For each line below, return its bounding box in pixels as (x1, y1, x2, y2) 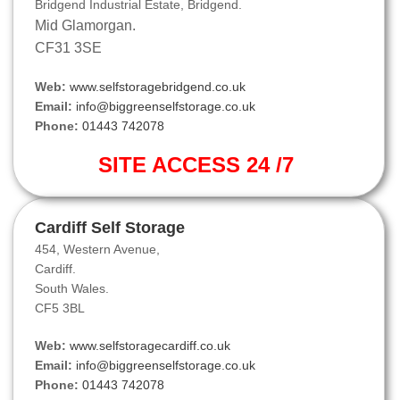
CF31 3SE (35, 40, 102, 56)
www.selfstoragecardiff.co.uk (70, 338, 230, 354)
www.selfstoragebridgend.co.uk (70, 79, 246, 95)
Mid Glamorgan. (35, 18, 136, 34)
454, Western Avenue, (35, 242, 160, 257)
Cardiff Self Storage (35, 219, 185, 237)
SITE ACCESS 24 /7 (97, 153, 300, 178)
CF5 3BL (35, 301, 85, 316)
